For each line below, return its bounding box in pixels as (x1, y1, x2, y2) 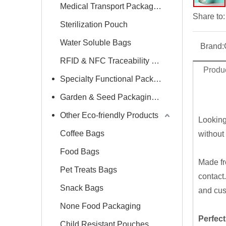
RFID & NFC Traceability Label (151, 56, 159, 65)
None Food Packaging (60, 202, 141, 210)
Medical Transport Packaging (153, 2, 161, 11)
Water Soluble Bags (60, 38, 131, 47)
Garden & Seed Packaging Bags (151, 93, 159, 101)
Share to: (193, 12, 225, 21)
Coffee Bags (60, 129, 104, 138)
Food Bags (60, 147, 99, 156)
